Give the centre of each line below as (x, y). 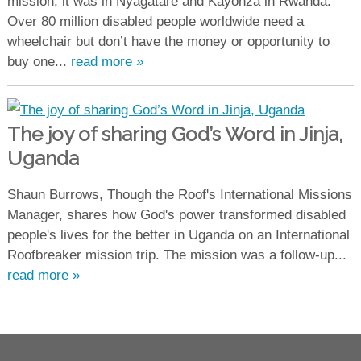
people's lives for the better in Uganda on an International (178, 234)
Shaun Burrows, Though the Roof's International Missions (179, 194)
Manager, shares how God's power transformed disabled (176, 214)
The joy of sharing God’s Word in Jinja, (175, 134)
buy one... (39, 61)
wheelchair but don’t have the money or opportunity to (168, 41)
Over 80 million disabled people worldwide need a (155, 21)
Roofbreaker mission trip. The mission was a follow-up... (176, 255)
